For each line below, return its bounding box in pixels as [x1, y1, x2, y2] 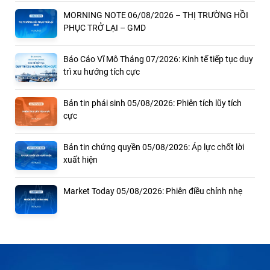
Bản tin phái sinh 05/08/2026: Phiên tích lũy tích [63, 98, 242, 108]
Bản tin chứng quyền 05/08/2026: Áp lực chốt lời [63, 142, 244, 152]
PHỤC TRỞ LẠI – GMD [63, 22, 146, 33]
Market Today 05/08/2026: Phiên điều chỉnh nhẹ [63, 186, 242, 196]
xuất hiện [63, 154, 98, 165]
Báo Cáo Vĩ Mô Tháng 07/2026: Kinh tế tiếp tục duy [63, 54, 253, 64]
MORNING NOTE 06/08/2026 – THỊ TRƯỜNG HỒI [63, 10, 248, 20]
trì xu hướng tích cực [63, 66, 140, 77]
